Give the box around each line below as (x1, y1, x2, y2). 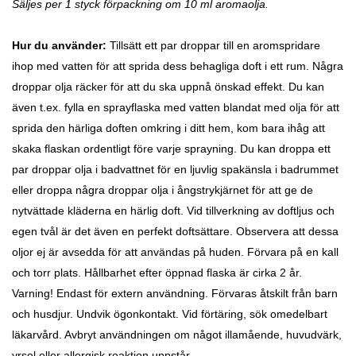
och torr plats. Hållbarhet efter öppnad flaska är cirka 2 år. (12, 266, 302, 280)
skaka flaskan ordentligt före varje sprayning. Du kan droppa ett (12, 142, 331, 156)
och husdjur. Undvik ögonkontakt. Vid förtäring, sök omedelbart (12, 308, 327, 321)
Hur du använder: (12, 39, 106, 52)
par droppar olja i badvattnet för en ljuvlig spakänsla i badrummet (12, 163, 339, 176)
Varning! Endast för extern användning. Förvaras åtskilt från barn (12, 287, 338, 300)
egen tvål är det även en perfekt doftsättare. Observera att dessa (12, 225, 339, 238)
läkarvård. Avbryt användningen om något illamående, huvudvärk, (12, 328, 342, 342)
